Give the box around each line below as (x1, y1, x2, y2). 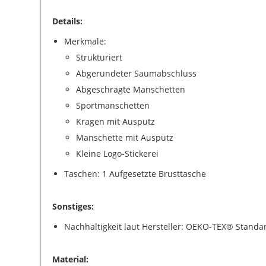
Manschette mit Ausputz (76, 132, 174, 143)
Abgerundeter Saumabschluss (76, 68, 197, 79)
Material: (52, 254, 89, 265)
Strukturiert (76, 52, 123, 63)
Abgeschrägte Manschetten (76, 84, 186, 95)
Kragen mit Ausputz (76, 116, 156, 127)
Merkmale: (64, 36, 107, 47)
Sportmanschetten (76, 100, 150, 111)
